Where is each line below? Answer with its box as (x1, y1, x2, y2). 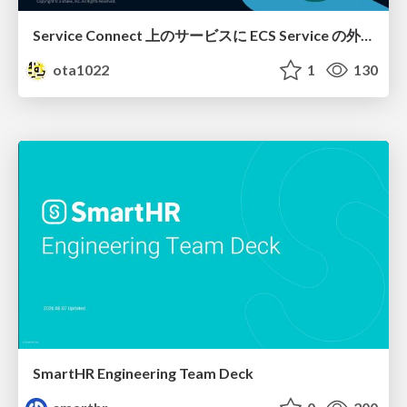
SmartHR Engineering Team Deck (33, 364, 253, 382)
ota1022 (50, 60, 110, 78)
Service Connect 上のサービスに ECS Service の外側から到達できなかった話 (361, 25, 372, 44)
